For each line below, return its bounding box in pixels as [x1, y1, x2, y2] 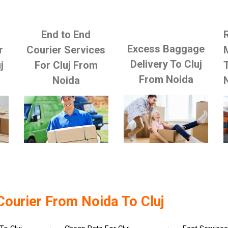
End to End [41, 28, 91, 41]
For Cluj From [34, 59, 98, 71]
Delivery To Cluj [130, 58, 202, 70]
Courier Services [26, 43, 106, 56]
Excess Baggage [127, 42, 205, 55]
